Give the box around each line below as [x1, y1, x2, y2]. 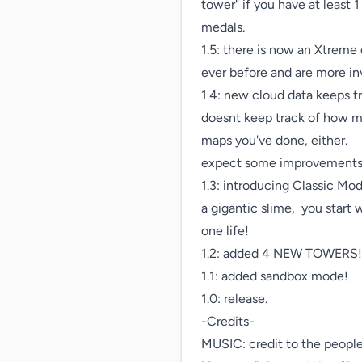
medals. [201, 19, 245, 35]
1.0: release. [201, 291, 267, 306]
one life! [201, 223, 249, 238]
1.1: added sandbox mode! [201, 268, 348, 284]
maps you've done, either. [201, 133, 347, 148]
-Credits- [201, 314, 255, 329]
